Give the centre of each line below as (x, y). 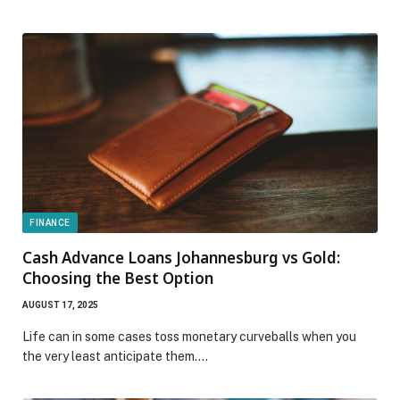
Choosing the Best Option (118, 279)
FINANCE (50, 223)
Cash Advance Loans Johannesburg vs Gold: (181, 258)
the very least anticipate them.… (115, 357)
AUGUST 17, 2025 (60, 305)
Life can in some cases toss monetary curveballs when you (189, 337)
